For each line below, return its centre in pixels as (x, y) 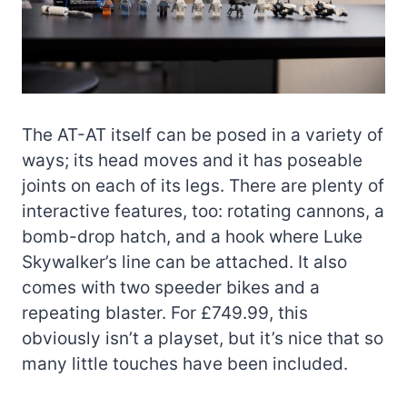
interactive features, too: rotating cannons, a (203, 211)
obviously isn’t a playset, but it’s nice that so (203, 338)
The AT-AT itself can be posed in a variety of (203, 134)
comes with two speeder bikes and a (171, 287)
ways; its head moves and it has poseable (192, 160)
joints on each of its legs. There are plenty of (203, 185)
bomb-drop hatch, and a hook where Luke (192, 236)
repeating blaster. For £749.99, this (165, 313)
